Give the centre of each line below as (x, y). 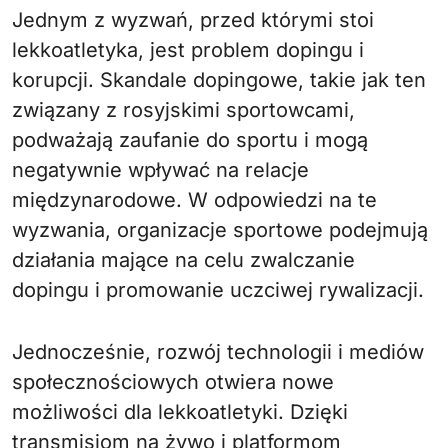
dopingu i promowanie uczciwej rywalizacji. (218, 289)
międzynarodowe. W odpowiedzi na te (194, 199)
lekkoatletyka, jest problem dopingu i (188, 49)
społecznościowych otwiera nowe (173, 381)
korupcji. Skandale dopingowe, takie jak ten (219, 79)
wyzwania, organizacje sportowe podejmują (220, 229)
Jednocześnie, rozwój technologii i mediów (218, 351)
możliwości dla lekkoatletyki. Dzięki (180, 411)
